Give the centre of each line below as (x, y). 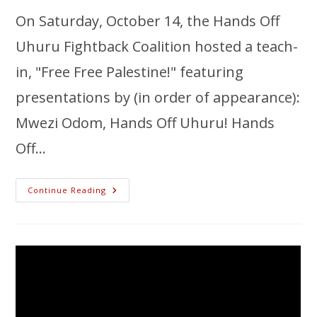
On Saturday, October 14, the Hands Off (148, 21)
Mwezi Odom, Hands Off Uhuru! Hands (145, 122)
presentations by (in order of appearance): (158, 97)
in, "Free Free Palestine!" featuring (130, 71)
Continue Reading (67, 190)
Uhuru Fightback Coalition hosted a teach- (157, 46)
